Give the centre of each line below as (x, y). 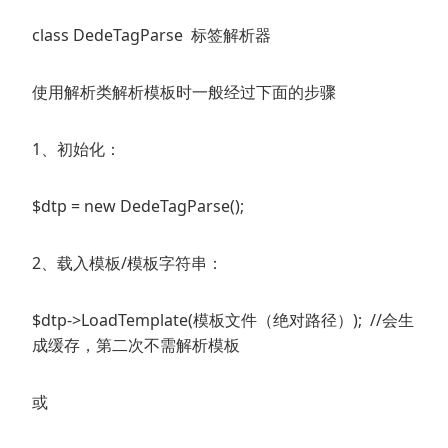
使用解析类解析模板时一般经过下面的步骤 (184, 92)
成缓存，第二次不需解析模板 (136, 345)
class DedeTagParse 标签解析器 (151, 35)
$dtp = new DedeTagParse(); (138, 206)
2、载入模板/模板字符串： (127, 263)
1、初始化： (76, 149)
